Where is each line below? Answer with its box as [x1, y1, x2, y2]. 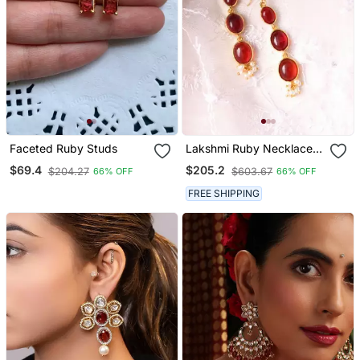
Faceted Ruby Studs [9, 141, 117, 155]
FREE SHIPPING [188, 187, 260, 200]
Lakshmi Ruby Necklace [186, 141, 313, 155]
